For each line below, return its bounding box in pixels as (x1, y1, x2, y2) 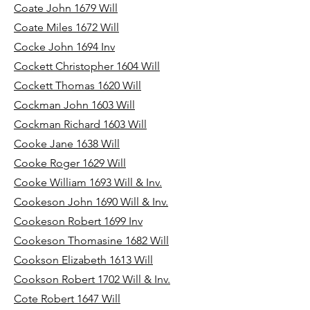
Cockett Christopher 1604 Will (14, 60, 160, 73)
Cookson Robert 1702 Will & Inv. (14, 273, 170, 286)
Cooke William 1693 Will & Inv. (14, 176, 162, 189)
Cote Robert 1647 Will (14, 292, 120, 305)
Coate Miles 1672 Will (14, 21, 119, 34)
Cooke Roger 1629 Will (14, 156, 126, 170)
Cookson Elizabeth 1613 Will (14, 253, 153, 266)
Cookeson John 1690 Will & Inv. (14, 195, 168, 208)
